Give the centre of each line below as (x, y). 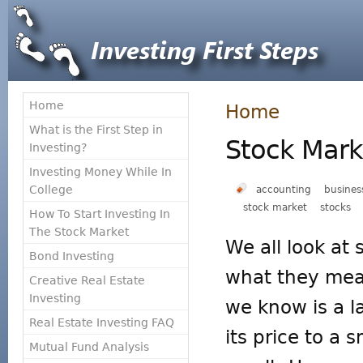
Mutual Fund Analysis (89, 346)
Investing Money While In (100, 171)
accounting (284, 189)
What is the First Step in (96, 129)
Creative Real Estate (87, 280)
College (51, 189)
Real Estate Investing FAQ (101, 322)
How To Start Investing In (99, 214)
